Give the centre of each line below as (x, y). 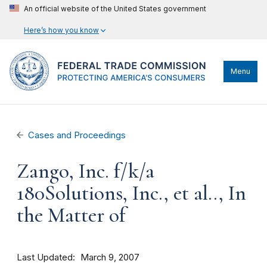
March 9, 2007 (110, 257)
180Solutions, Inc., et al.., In (131, 193)
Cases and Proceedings (77, 135)
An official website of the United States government (115, 9)
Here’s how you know (61, 30)
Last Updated (45, 257)
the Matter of (71, 215)
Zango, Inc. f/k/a (86, 171)
